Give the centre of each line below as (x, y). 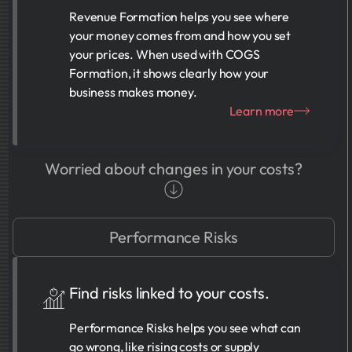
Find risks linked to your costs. (169, 293)
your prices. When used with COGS (165, 54)
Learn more (261, 111)
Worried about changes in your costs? (174, 169)
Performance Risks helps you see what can (185, 328)
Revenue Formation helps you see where (180, 16)
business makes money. (133, 92)
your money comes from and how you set (180, 35)
